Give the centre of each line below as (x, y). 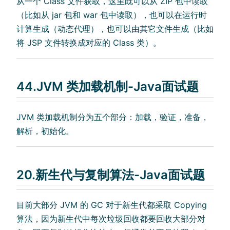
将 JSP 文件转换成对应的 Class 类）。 (89, 42)
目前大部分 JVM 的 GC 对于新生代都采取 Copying (112, 205)
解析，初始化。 (45, 131)
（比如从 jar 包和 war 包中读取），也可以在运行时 (112, 15)
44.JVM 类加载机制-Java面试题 (108, 86)
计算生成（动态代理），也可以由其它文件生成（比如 (115, 28)
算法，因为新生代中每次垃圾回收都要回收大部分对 (111, 219)
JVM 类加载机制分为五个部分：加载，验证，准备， (113, 117)
